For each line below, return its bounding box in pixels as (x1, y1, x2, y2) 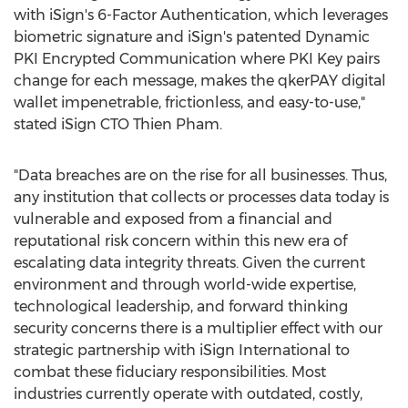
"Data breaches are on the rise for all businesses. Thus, (14, 167, 387, 184)
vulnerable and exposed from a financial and (14, 210, 332, 228)
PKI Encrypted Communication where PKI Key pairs (14, 50, 380, 67)
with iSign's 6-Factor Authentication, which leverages (14, 6, 388, 24)
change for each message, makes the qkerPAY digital (14, 72, 386, 89)
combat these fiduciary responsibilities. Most (14, 363, 326, 381)
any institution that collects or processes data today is (14, 189, 389, 206)
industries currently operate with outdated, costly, (14, 385, 362, 403)
